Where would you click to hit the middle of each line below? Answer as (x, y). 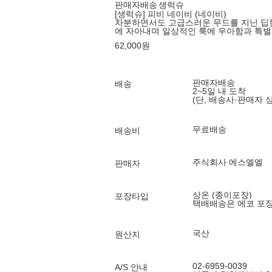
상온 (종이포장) (222, 195)
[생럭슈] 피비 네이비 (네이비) (171, 14)
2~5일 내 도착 (219, 91)
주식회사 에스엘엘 (228, 162)
